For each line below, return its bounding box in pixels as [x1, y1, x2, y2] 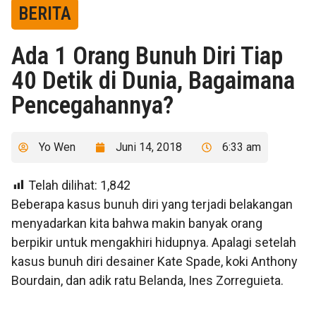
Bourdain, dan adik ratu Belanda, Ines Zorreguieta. [11, 272, 284, 288]
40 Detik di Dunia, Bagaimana [11, 66, 295, 95]
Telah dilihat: [28, 177, 97, 193]
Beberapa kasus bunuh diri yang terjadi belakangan [11, 196, 293, 212]
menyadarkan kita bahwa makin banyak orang [11, 215, 262, 231]
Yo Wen [39, 140, 75, 154]
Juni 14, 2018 [116, 140, 182, 154]
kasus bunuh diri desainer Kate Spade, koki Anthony [11, 253, 298, 269]
